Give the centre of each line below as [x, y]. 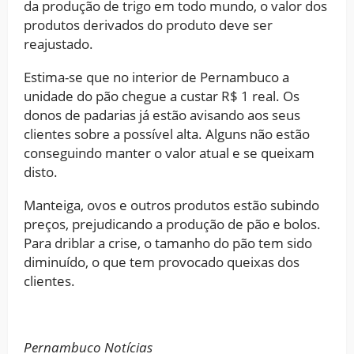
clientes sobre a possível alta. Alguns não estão [167, 134]
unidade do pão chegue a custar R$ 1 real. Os [162, 96]
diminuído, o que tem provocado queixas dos [162, 262]
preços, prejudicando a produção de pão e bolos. [172, 224]
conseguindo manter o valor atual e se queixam [169, 153]
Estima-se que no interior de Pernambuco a [156, 77]
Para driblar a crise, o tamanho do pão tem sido [168, 243]
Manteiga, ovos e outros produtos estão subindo [171, 205]
